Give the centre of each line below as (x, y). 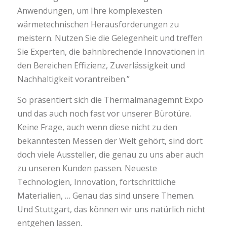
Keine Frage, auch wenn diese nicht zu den (97, 127)
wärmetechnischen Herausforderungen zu (98, 25)
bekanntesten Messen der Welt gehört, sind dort (110, 141)
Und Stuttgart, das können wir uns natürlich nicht (111, 209)
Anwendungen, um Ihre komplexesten (89, 11)
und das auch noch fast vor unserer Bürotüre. (104, 113)
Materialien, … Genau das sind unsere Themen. (106, 195)
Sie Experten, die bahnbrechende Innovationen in (111, 52)
